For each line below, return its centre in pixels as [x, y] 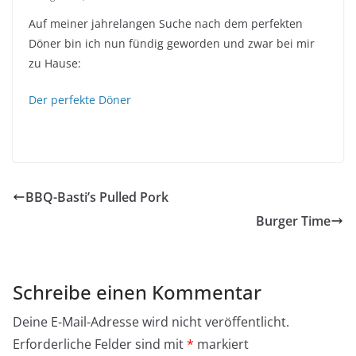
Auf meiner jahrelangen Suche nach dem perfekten [166, 23]
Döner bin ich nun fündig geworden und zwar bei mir [172, 43]
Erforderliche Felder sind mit [100, 344]
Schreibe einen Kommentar [137, 292]
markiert [221, 344]
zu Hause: [55, 63]
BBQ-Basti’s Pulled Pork [97, 197]
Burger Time [293, 221]
